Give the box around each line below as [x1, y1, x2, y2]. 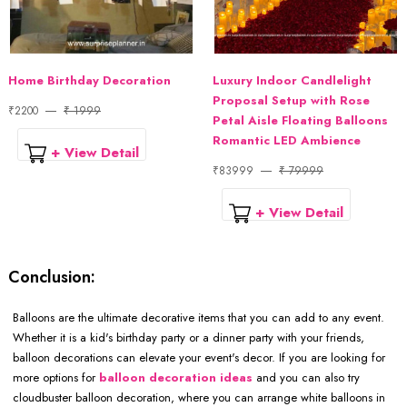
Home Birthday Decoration [8, 72, 171, 90]
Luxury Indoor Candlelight [213, 72, 372, 90]
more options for [13, 368, 99, 386]
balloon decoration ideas [99, 368, 253, 386]
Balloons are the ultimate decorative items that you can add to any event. [13, 308, 384, 326]
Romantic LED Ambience [213, 132, 361, 150]
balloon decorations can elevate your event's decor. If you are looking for [13, 348, 385, 366]
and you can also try [253, 368, 360, 386]
